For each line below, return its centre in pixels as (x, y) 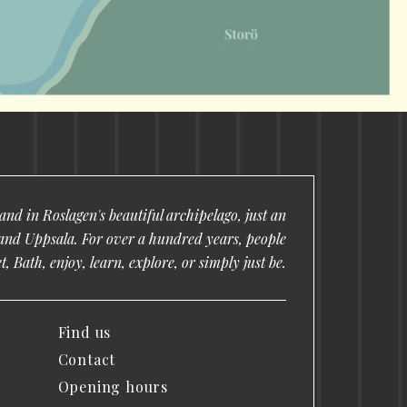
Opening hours (113, 387)
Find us (84, 332)
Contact (87, 359)
